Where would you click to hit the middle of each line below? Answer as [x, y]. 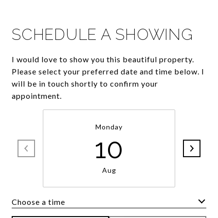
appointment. [37, 96]
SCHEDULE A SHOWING [102, 34]
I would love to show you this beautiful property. [103, 59]
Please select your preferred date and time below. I [108, 71]
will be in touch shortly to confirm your [85, 83]
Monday [109, 127]
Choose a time [38, 201]
